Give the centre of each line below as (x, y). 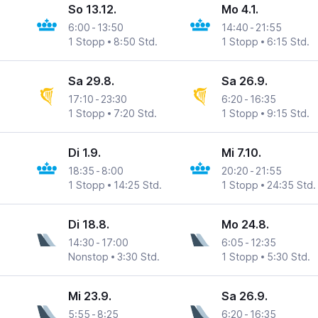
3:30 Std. (139, 257)
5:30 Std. (288, 257)
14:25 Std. (138, 185)
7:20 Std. (136, 114)
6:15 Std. (288, 42)
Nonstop (89, 257)
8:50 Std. (136, 42)
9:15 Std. (288, 114)
